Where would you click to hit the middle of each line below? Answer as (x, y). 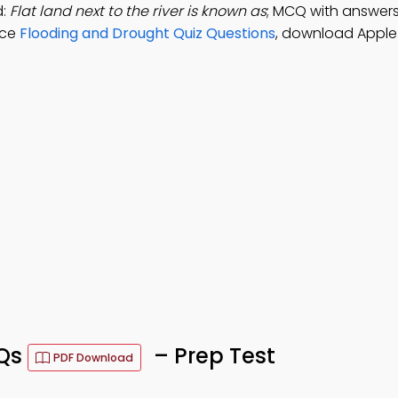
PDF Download (93, 358)
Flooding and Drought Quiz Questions (147, 33)
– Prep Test (212, 356)
